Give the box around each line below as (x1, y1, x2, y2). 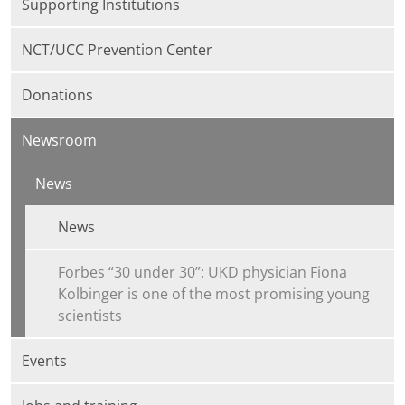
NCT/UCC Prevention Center (22, 40, 212, 61)
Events (22, 351, 67, 372)
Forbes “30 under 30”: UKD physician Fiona (58, 262, 347, 283)
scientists (58, 306, 122, 326)
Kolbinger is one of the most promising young (58, 284, 370, 305)
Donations (22, 85, 93, 106)
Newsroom (22, 130, 97, 151)
